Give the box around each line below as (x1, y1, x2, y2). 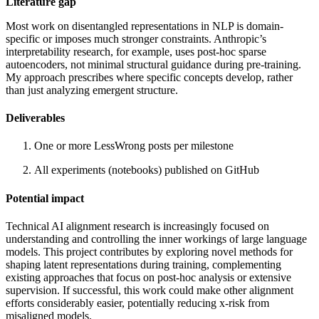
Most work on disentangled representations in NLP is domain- (6, 19, 283, 32)
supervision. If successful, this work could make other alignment (6, 283, 293, 296)
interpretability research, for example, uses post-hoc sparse (6, 45, 266, 58)
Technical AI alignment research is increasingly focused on (6, 219, 269, 232)
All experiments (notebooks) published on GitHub (34, 164, 259, 177)
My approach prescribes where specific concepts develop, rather (6, 70, 293, 83)
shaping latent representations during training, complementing (6, 258, 281, 271)
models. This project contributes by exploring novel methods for (6, 245, 293, 258)
